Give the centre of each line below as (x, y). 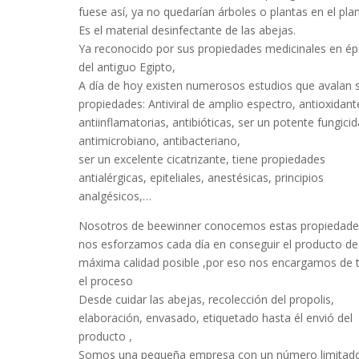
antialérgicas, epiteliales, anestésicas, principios (202, 177)
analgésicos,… (115, 196)
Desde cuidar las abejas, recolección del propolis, (207, 299)
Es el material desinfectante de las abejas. (188, 30)
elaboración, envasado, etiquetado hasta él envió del (216, 318)
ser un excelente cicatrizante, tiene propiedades (202, 159)
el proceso (106, 281)
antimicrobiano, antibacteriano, (160, 141)
